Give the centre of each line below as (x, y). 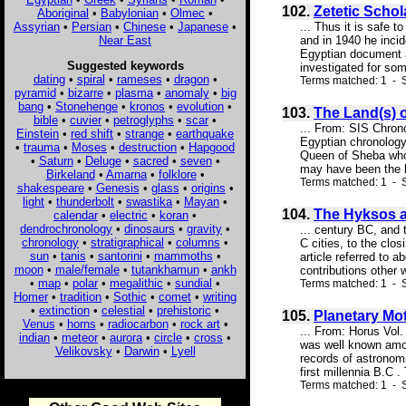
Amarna (126, 174)
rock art (200, 324)
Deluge (103, 160)
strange (145, 133)
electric (129, 215)
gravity (204, 228)
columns (198, 242)
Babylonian (130, 13)
